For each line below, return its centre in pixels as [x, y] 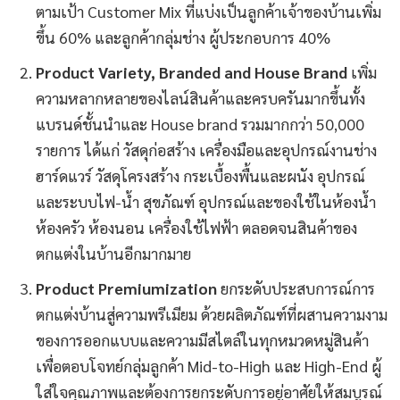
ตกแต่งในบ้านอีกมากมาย [113, 253]
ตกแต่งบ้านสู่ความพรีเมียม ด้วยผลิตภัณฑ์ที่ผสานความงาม [212, 313]
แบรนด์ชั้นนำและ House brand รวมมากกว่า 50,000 [200, 123]
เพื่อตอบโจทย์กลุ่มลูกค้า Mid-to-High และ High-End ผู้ [208, 365]
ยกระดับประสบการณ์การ [296, 287]
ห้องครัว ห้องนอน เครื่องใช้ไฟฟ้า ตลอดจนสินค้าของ [196, 227]
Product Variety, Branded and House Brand [192, 71]
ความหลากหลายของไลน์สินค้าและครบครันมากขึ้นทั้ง [200, 97]
